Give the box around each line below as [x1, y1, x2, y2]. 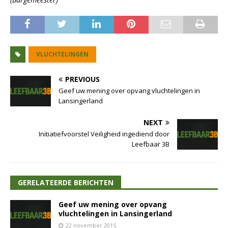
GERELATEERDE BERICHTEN [18, 178, 113, 188]
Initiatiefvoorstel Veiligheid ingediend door [39, 129, 169, 139]
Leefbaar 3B [132, 139, 169, 149]
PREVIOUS [65, 74, 100, 84]
